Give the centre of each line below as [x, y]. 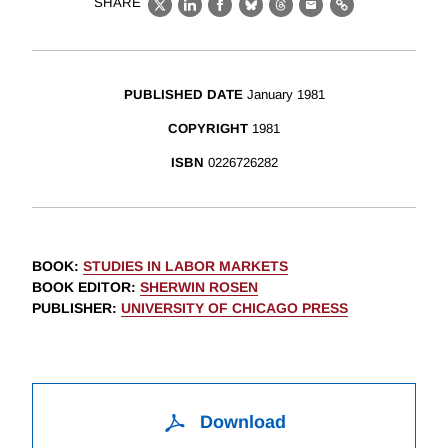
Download [240, 422]
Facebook [257, 16]
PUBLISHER [72, 308]
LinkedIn [222, 16]
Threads [312, 16]
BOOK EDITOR [81, 287]
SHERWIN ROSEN [199, 287]
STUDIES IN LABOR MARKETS [185, 266]
